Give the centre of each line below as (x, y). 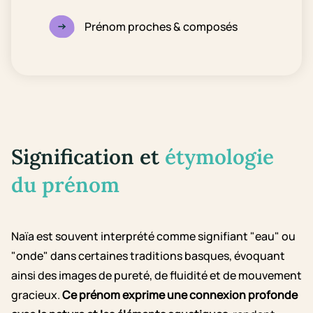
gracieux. (37, 295)
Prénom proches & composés (161, 27)
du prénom (65, 184)
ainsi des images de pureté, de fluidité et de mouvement (156, 275)
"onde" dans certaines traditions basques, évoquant (148, 256)
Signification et (88, 156)
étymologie (219, 156)
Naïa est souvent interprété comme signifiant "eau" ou (153, 236)
